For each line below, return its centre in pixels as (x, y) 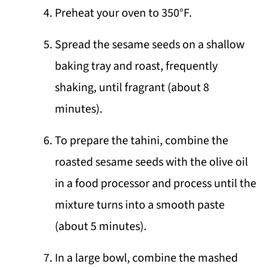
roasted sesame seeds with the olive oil (151, 162)
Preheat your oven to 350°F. (123, 13)
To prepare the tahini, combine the (141, 140)
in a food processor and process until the (155, 183)
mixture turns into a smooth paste (139, 205)
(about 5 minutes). (100, 226)
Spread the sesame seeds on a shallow (149, 44)
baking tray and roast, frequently (136, 66)
